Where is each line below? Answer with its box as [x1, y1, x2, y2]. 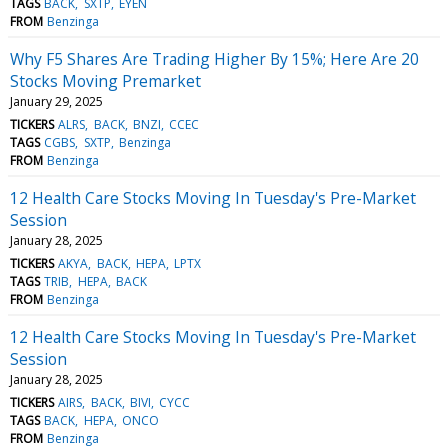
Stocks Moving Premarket [10, 69, 201, 92]
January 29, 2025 [10, 92, 103, 110]
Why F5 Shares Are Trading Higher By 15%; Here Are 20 [10, 47, 419, 70]
